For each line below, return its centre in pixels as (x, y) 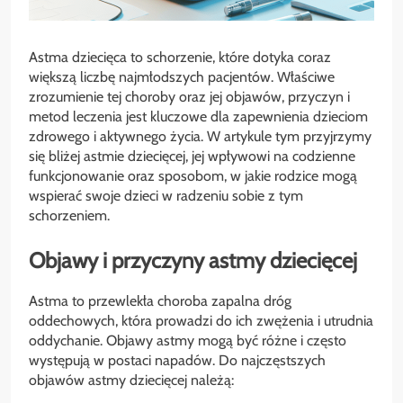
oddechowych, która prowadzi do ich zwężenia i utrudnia (201, 321)
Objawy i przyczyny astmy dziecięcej (193, 261)
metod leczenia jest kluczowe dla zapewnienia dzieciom (198, 117)
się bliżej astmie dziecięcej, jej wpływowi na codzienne (192, 157)
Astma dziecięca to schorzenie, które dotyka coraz (180, 58)
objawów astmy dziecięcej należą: (131, 380)
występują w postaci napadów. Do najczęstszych (177, 360)
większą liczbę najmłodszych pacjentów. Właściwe (182, 77)
